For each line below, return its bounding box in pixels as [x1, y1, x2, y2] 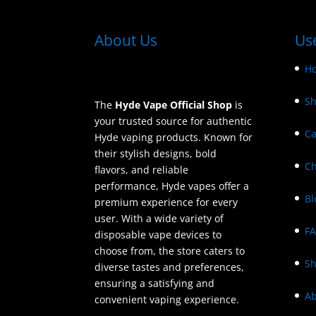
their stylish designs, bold [95, 146, 217, 160]
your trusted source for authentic [95, 114, 253, 128]
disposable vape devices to [95, 227, 222, 241]
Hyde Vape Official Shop [115, 97, 233, 111]
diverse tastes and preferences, [95, 260, 245, 274]
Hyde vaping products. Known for [95, 130, 253, 144]
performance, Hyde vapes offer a [95, 178, 250, 193]
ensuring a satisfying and [95, 276, 215, 290]
